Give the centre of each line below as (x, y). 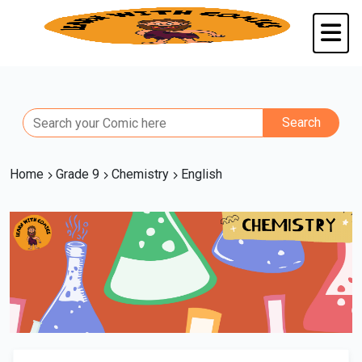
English (200, 174)
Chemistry (140, 174)
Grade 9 (78, 174)
